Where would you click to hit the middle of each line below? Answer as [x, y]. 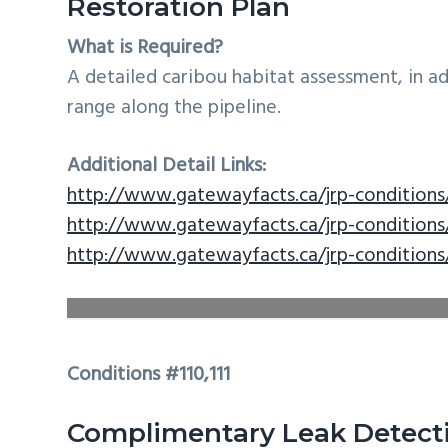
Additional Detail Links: [167, 165]
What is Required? [145, 47]
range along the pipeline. [174, 107]
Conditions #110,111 [149, 375]
